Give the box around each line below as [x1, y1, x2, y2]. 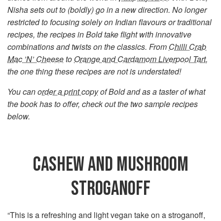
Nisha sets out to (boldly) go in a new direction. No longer [7, 4, 207, 16]
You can [7, 86, 37, 98]
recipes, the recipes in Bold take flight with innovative [7, 29, 191, 40]
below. [7, 110, 30, 122]
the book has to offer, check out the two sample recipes [7, 98, 198, 110]
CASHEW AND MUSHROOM [33, 152, 188, 177]
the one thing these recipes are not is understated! [7, 66, 181, 77]
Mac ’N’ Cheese [7, 53, 64, 65]
